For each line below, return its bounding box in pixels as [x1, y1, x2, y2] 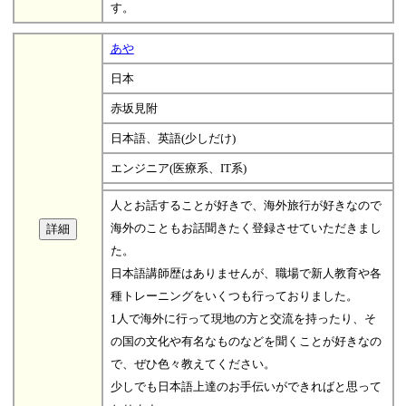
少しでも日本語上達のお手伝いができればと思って [110, 379, 382, 393]
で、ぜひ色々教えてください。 [110, 356, 275, 371]
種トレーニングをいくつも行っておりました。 [110, 288, 358, 303]
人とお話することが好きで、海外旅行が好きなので [110, 198, 382, 212]
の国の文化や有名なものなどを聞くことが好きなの [110, 333, 382, 348]
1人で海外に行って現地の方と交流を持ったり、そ [110, 311, 376, 325]
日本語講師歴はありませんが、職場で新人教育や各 [110, 266, 382, 280]
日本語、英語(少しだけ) [110, 130, 236, 145]
